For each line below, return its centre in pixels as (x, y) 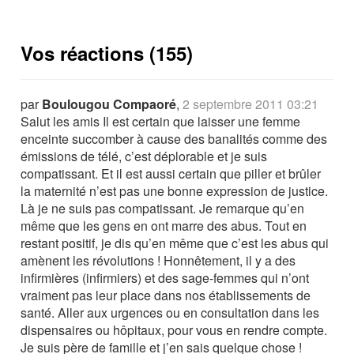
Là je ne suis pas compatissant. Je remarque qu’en (163, 208)
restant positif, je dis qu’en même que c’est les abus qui (175, 243)
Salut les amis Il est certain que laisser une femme (161, 121)
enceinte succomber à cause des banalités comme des (174, 139)
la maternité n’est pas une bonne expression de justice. (175, 191)
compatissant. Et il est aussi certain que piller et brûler (171, 173)
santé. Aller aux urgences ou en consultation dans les (170, 313)
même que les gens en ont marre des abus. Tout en (164, 226)
